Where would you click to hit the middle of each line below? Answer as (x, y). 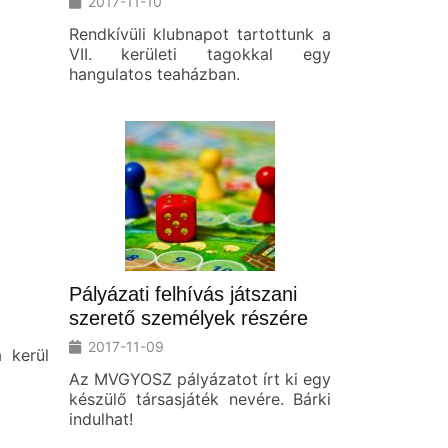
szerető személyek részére (188, 317)
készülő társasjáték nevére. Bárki (199, 398)
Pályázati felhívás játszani (182, 293)
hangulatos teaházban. (154, 73)
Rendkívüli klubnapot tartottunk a (199, 33)
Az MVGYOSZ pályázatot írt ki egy (199, 378)
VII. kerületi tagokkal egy (199, 53)
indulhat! (100, 418)
